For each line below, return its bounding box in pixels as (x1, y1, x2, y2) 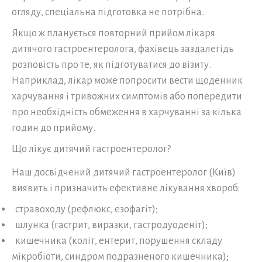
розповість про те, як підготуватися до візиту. (12, 59, 211, 71)
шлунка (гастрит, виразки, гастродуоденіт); (12, 219, 208, 231)
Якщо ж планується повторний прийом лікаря (12, 27, 215, 39)
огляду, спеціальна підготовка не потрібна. (12, 6, 204, 18)
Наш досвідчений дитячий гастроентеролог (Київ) (12, 167, 236, 178)
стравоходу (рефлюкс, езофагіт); (12, 204, 158, 215)
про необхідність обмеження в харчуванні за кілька (12, 106, 242, 118)
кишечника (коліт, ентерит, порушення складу (12, 235, 222, 247)
